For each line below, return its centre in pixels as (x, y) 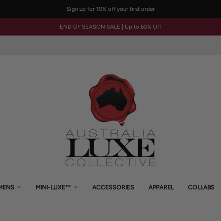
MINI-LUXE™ (53, 187)
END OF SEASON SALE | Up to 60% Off (110, 27)
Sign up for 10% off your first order (110, 9)
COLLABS (201, 187)
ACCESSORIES (113, 187)
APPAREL (161, 187)
